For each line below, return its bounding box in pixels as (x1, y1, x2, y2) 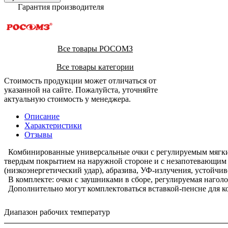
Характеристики (24, 121, 82, 130)
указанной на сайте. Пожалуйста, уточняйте (4, 85, 158, 94)
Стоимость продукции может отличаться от (4, 76, 156, 85)
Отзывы (24, 130, 52, 139)
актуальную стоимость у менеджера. (4, 94, 131, 103)
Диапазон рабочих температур (4, 207, 110, 216)
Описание (24, 111, 60, 121)
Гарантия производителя (18, 2, 104, 11)
